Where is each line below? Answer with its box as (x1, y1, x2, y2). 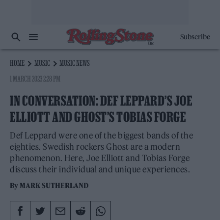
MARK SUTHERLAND (20, 181, 89, 190)
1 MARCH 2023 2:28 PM (10, 74, 61, 83)
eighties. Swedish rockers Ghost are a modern (10, 141, 180, 152)
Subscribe (180, 32, 210, 41)
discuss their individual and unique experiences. (10, 164, 190, 175)
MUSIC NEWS (59, 58, 90, 67)
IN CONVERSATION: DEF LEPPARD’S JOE (10, 93, 192, 108)
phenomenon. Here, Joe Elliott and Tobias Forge (10, 153, 190, 164)
